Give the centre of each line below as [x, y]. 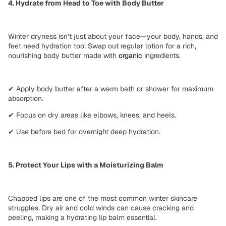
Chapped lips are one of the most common [78, 198]
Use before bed [41, 131]
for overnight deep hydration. [113, 131]
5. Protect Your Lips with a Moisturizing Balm [86, 165]
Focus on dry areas [47, 115]
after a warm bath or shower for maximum [144, 89]
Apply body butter [45, 89]
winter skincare [173, 198]
